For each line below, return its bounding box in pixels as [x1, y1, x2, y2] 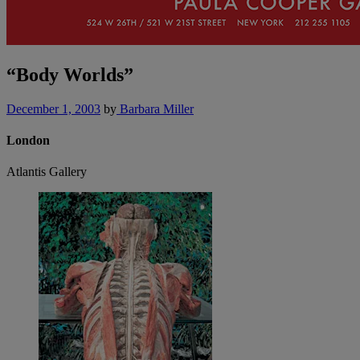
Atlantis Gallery [6, 165, 87, 179]
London [6, 133, 50, 148]
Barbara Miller [117, 101, 194, 116]
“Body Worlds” [6, 63, 133, 85]
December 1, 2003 [6, 101, 100, 116]
